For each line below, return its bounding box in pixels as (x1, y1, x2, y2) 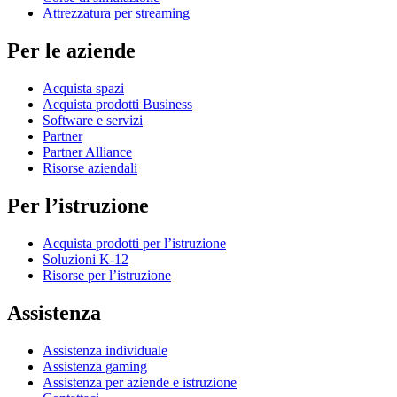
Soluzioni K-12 (43, 251, 128, 267)
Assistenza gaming (43, 358, 147, 374)
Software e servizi (43, 112, 143, 128)
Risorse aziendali (43, 160, 137, 175)
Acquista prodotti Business (43, 96, 192, 112)
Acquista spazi (43, 80, 124, 96)
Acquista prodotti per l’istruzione (43, 235, 226, 251)
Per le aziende (7, 38, 136, 62)
